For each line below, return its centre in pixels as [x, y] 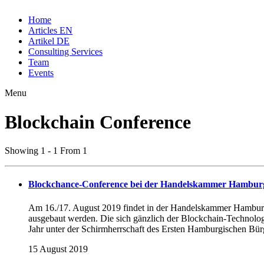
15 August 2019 [58, 249]
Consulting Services [65, 52]
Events [41, 73]
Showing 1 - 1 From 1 [46, 150]
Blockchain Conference [98, 122]
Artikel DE [49, 41]
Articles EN [50, 31]
